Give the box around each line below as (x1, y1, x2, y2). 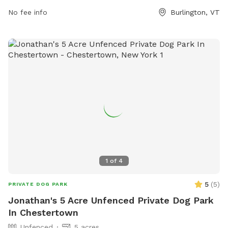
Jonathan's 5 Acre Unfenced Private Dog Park (8, 194, 214, 206)
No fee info (8, 8, 47, 16)
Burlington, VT (170, 8, 220, 16)
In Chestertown (8, 207, 78, 218)
